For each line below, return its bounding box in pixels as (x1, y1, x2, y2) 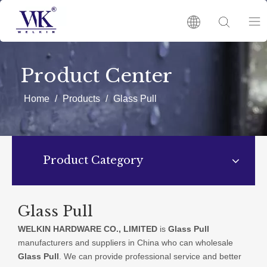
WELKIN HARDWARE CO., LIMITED (18, 224, 157, 234)
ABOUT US (186, 127, 235, 137)
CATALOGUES (178, 236, 243, 246)
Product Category (43, 154, 143, 167)
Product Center (21, 64, 172, 88)
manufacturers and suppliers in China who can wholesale (18, 238, 233, 247)
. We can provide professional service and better (59, 252, 241, 261)
